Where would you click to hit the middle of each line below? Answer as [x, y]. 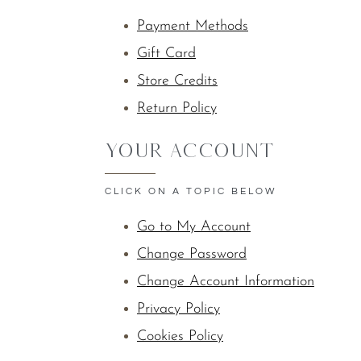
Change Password [192, 254]
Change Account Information [226, 282]
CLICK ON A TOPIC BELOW [191, 191]
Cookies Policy [180, 336]
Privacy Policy [178, 309]
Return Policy [177, 108]
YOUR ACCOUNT [190, 150]
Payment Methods [193, 26]
